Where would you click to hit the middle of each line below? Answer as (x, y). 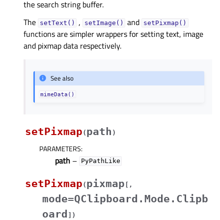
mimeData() (58, 94)
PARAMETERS (60, 148)
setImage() (104, 23)
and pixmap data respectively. (72, 45)
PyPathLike (100, 161)
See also (62, 78)
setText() (57, 23)
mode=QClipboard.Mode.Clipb (125, 199)
